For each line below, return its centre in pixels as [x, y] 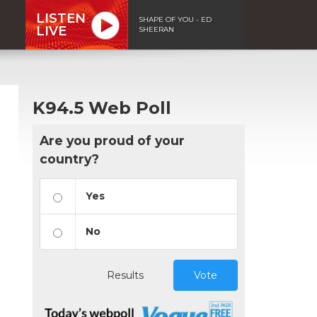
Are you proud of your [112, 140]
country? [69, 158]
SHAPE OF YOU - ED [175, 19]
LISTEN [61, 18]
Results [125, 275]
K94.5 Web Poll [102, 108]
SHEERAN [156, 29]
